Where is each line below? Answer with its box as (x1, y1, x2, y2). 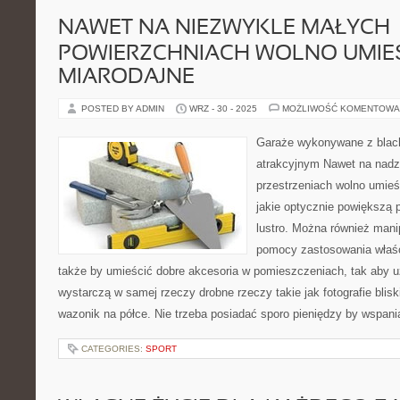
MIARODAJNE (58, 68, 195, 87)
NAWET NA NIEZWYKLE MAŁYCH (58, 19, 390, 38)
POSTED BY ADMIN (81, 104, 167, 113)
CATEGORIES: (81, 344, 146, 354)
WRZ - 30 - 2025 (189, 104, 257, 113)
